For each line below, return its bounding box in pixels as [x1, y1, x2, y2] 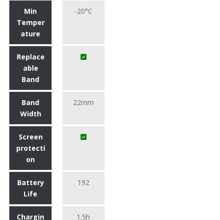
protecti [16, 143, 45, 153]
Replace [16, 52, 45, 62]
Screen [18, 132, 43, 142]
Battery [17, 178, 44, 188]
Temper [16, 18, 45, 27]
